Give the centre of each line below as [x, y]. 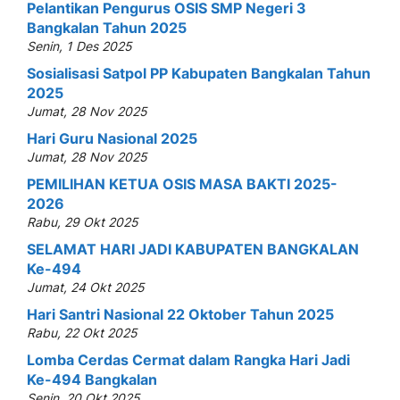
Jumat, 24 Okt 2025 [86, 287]
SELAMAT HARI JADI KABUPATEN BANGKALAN [193, 249]
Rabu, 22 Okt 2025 [82, 332]
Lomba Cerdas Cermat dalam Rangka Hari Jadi [188, 359]
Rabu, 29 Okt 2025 [83, 221]
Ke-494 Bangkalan [92, 379]
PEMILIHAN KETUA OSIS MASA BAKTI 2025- [182, 183]
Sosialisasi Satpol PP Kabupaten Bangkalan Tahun [199, 73]
